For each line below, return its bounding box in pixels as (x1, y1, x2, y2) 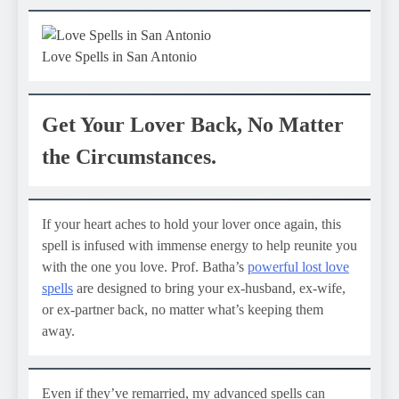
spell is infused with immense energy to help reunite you (42, 238, 357, 254)
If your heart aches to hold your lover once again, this (42, 216, 341, 232)
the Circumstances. (42, 145, 216, 169)
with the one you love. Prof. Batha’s (42, 259, 248, 275)
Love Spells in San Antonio (42, 49, 197, 65)
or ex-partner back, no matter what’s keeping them (42, 302, 323, 318)
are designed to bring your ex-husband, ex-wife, (73, 281, 346, 297)
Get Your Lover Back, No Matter (42, 113, 344, 137)
